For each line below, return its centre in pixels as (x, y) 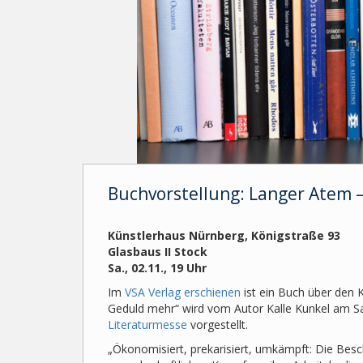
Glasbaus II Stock (158, 251)
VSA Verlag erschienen (181, 292)
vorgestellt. (219, 324)
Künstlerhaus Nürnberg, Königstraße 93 (224, 235)
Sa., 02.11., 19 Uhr (157, 267)
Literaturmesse (149, 324)
